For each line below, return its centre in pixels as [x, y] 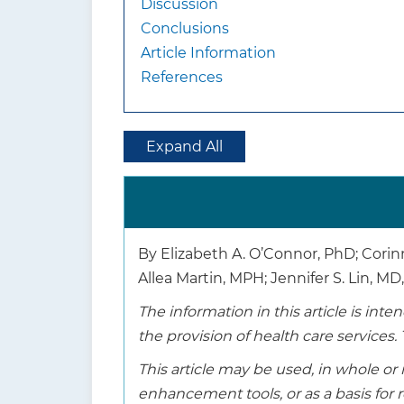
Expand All [184, 147]
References [182, 77]
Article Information [208, 53]
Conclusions [185, 28]
